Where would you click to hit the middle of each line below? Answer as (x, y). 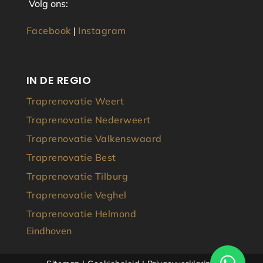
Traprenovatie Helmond (81, 214)
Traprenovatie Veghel (76, 195)
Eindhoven (49, 231)
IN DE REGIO (59, 80)
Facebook (48, 31)
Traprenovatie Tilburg (77, 176)
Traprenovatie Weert (75, 101)
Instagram (101, 31)
